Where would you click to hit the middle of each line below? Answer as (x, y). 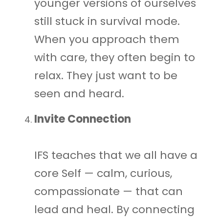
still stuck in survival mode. (107, 21)
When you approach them (107, 39)
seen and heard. (79, 93)
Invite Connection (83, 119)
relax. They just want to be (106, 75)
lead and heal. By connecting (114, 209)
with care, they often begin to (115, 57)
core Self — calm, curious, (103, 173)
